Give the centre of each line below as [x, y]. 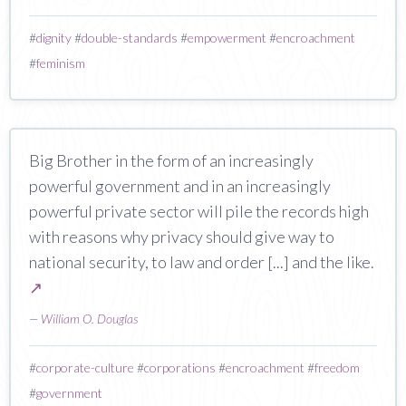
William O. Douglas [89, 318]
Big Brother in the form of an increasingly [171, 160]
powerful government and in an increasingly [180, 185]
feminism [61, 63]
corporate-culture [85, 367]
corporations [180, 367]
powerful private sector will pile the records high [199, 211]
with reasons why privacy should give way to [182, 236]
